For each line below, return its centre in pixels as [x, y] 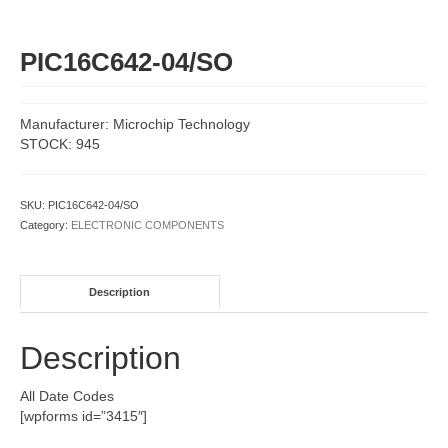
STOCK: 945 [60, 144]
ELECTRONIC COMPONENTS [147, 225]
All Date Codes [67, 396]
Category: [45, 225]
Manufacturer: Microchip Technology [135, 124]
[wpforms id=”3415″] [83, 416]
